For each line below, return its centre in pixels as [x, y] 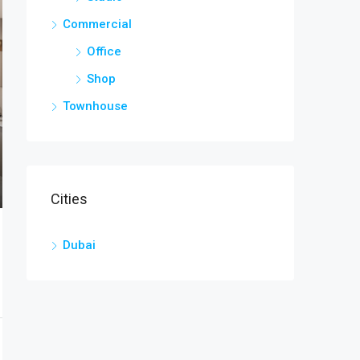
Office [104, 51]
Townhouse [95, 106]
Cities [69, 198]
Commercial [97, 24]
